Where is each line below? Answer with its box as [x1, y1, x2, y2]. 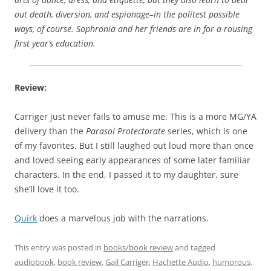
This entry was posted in [15, 241, 103, 253]
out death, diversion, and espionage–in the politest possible [15, 8, 240, 20]
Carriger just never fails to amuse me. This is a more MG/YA [15, 110, 256, 122]
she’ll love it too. [15, 183, 79, 195]
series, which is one [165, 125, 247, 137]
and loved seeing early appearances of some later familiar [15, 154, 250, 166]
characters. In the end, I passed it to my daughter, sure [15, 168, 238, 180]
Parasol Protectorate [86, 125, 165, 137]
